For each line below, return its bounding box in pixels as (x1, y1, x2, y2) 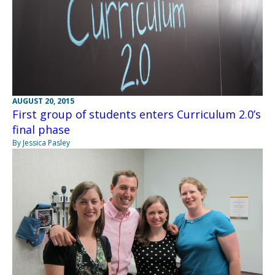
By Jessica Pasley (12, 137, 70, 148)
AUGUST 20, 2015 (12, 95, 74, 106)
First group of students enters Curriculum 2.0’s (12, 106, 261, 122)
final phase (12, 122, 70, 137)
